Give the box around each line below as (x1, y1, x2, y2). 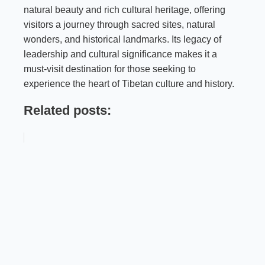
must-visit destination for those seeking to (24, 64, 196, 75)
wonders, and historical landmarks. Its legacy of (24, 34, 221, 45)
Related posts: (24, 103, 111, 118)
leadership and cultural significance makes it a (24, 49, 217, 60)
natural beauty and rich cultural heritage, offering (24, 5, 225, 15)
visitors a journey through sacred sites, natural (24, 20, 215, 30)
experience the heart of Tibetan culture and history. (24, 79, 234, 89)
